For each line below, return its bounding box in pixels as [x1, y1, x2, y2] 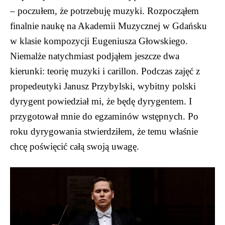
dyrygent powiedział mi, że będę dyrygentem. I [10, 95, 192, 106]
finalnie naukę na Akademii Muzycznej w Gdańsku [10, 20, 207, 31]
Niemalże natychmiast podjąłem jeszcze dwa [10, 50, 179, 61]
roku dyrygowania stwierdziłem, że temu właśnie [10, 126, 198, 137]
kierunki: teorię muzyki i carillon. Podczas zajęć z [10, 65, 200, 76]
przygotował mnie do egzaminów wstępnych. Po [10, 110, 198, 122]
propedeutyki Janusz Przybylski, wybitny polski [10, 80, 196, 91]
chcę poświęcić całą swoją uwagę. [10, 141, 139, 152]
